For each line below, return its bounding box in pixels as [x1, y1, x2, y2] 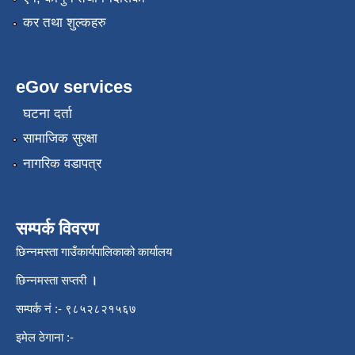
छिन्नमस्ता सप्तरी [16, 273, 90, 287]
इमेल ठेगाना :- [16, 330, 74, 344]
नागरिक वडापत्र [22, 155, 101, 171]
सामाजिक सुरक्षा [22, 131, 97, 147]
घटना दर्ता [22, 105, 72, 121]
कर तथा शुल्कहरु [22, 15, 106, 31]
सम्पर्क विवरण [16, 218, 98, 239]
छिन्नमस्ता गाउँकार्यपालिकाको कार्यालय [16, 244, 172, 258]
